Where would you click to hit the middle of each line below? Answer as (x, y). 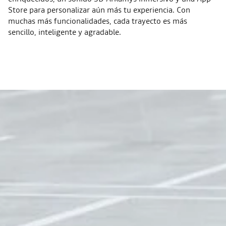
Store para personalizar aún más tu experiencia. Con (99, 9)
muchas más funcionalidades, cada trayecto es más (98, 20)
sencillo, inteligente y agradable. (65, 32)
